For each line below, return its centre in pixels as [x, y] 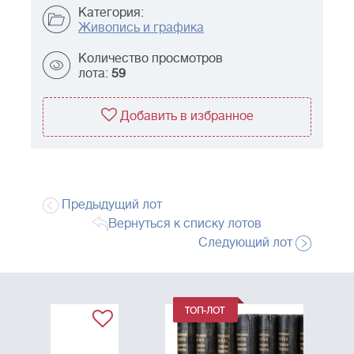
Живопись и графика [141, 28]
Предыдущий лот [110, 205]
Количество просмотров [151, 59]
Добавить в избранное [186, 117]
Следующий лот [247, 243]
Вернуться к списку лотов [185, 224]
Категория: [111, 13]
